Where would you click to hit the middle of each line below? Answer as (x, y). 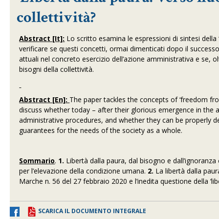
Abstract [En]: (44, 99)
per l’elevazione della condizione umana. (84, 171)
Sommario (37, 161)
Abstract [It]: (42, 38)
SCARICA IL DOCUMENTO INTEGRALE (92, 211)
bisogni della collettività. (57, 69)
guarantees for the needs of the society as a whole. (101, 130)
